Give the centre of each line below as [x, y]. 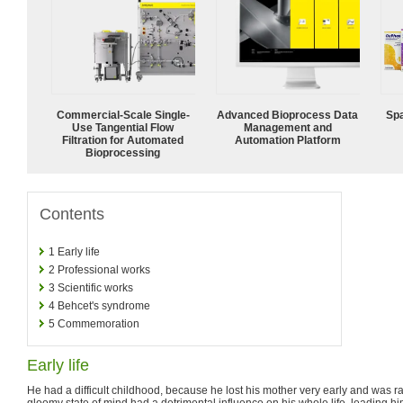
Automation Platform [288, 140]
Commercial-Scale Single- [123, 115]
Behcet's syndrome [104, 305]
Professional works [104, 269]
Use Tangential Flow [123, 127]
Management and [288, 127]
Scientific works [95, 287]
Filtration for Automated [123, 140]
